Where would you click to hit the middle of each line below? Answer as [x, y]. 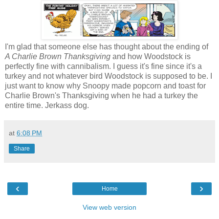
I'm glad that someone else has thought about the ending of [107, 46]
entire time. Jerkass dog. [47, 105]
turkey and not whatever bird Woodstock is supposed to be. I [109, 76]
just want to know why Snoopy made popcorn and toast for [105, 86]
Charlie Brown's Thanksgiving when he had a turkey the [101, 95]
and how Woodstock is [151, 56]
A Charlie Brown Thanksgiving [58, 56]
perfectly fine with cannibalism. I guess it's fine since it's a [103, 66]
